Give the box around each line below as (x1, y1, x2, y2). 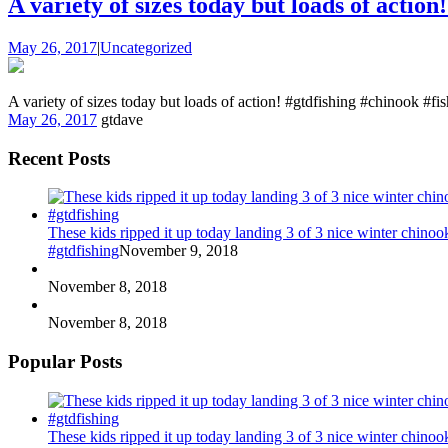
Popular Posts (8, 350, 122, 372)
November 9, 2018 (119, 242, 238, 260)
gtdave (101, 110, 143, 128)
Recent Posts (8, 147, 110, 169)
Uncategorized (100, 38, 192, 56)
